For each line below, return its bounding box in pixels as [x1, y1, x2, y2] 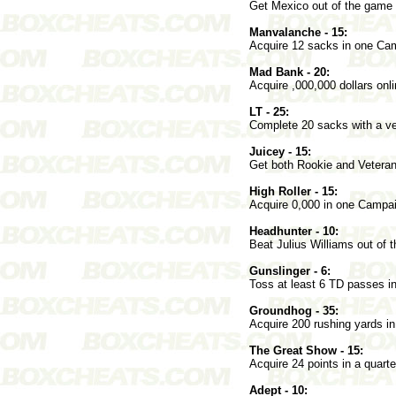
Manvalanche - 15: [249, 25, 347, 39]
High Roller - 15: [249, 184, 338, 198]
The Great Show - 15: [249, 343, 363, 357]
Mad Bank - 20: [249, 65, 330, 79]
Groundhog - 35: [249, 303, 339, 317]
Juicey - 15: [249, 144, 311, 158]
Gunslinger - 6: [249, 263, 331, 278]
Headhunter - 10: [249, 224, 339, 238]
